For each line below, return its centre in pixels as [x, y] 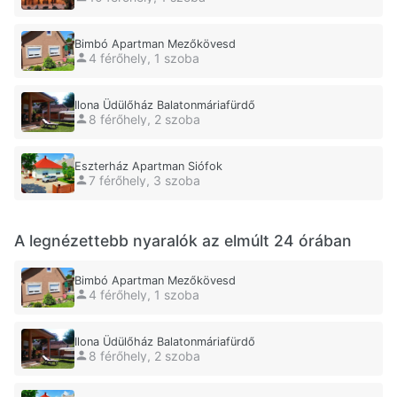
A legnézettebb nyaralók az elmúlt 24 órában [183, 241]
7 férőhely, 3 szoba [144, 180]
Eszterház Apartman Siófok [148, 167]
